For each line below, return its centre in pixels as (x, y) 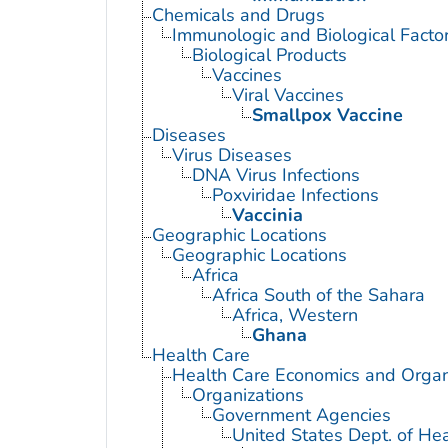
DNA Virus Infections (275, 175)
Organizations (247, 395)
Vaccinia (267, 215)
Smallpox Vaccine (327, 115)
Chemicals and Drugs (238, 15)
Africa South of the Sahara (318, 295)
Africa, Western (294, 315)
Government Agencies (301, 415)
